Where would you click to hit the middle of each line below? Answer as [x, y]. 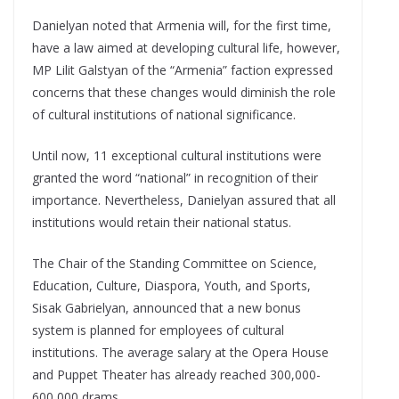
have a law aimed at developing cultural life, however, [186, 47]
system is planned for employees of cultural [158, 330]
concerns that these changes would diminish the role [184, 92]
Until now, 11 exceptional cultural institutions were [177, 155]
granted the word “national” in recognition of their [175, 177]
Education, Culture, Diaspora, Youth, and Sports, [171, 285]
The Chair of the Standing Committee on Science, [175, 263]
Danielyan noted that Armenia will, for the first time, [182, 25]
